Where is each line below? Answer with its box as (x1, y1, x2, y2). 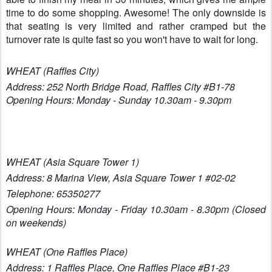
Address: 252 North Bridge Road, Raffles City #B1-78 (6, 80, 237, 93)
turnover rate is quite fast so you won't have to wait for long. (6, 32, 258, 46)
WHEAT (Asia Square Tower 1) (6, 155, 139, 169)
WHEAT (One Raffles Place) (6, 245, 127, 259)
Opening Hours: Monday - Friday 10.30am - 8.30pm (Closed (6, 202, 266, 216)
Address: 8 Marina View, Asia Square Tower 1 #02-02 (6, 171, 236, 185)
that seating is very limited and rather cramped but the (6, 19, 266, 33)
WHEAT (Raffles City (6, 64, 96, 78)
